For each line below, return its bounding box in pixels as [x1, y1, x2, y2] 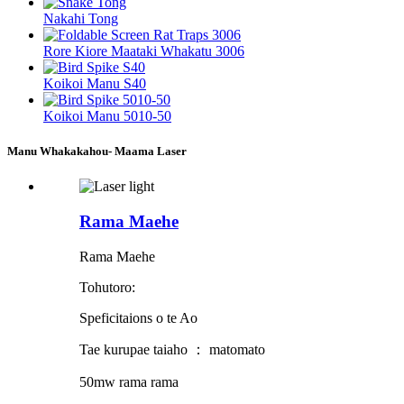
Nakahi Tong [43, 11, 118, 27]
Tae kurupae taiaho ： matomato [79, 341, 265, 357]
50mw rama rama [79, 373, 179, 390]
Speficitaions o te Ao [79, 309, 197, 326]
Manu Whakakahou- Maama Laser [7, 144, 187, 159]
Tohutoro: [79, 279, 135, 295]
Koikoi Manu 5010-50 [43, 108, 171, 124]
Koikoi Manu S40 [43, 76, 146, 92]
